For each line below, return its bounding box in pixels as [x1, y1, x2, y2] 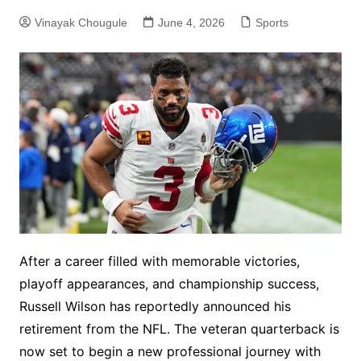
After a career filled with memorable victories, [19, 253, 300, 270]
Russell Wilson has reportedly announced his [19, 298, 291, 315]
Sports [255, 16, 288, 29]
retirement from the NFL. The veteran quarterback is [19, 321, 339, 338]
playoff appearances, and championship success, [19, 276, 319, 293]
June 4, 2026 [157, 16, 225, 29]
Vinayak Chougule [34, 16, 127, 29]
